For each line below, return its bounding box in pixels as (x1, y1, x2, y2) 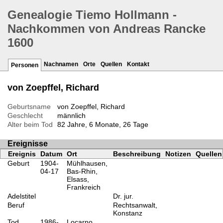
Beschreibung (112, 150, 161, 158)
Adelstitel (7, 192, 36, 201)
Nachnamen (44, 61, 78, 68)
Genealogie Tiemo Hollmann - (7, 8, 177, 22)
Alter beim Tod (7, 120, 53, 129)
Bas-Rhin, (66, 167, 98, 176)
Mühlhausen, (66, 159, 108, 168)
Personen (11, 62, 38, 69)
